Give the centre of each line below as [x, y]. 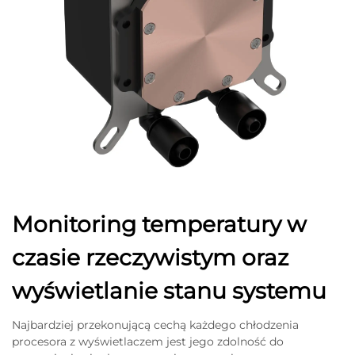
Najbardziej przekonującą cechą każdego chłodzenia [155, 324]
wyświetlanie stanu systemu [169, 290]
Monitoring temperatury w [159, 224]
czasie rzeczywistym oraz [150, 257]
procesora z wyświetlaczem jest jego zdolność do [148, 341]
